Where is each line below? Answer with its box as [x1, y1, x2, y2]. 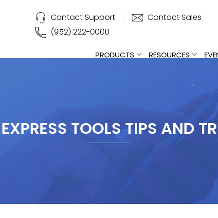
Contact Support [51, 12, 116, 23]
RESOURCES [148, 50, 190, 60]
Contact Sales [147, 12, 202, 23]
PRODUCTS [95, 50, 134, 60]
